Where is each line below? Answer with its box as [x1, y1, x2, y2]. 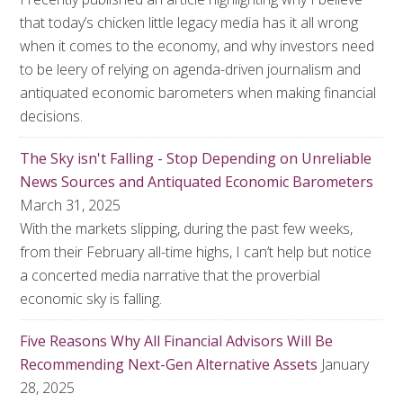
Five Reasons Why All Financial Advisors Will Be [20, 331, 334, 351]
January [321, 354, 370, 374]
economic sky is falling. [20, 289, 163, 309]
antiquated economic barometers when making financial [20, 83, 377, 103]
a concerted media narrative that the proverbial [20, 265, 321, 285]
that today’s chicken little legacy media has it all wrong [20, 13, 359, 32]
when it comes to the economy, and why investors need [20, 36, 375, 56]
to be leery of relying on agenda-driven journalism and [20, 59, 362, 79]
